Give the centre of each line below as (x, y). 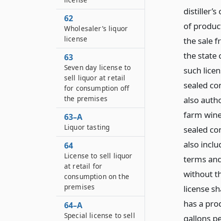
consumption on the (97, 176)
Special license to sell (100, 215)
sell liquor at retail (95, 78)
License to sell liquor (98, 156)
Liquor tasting (87, 127)
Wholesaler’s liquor (96, 28)
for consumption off (97, 88)
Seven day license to (98, 67)
